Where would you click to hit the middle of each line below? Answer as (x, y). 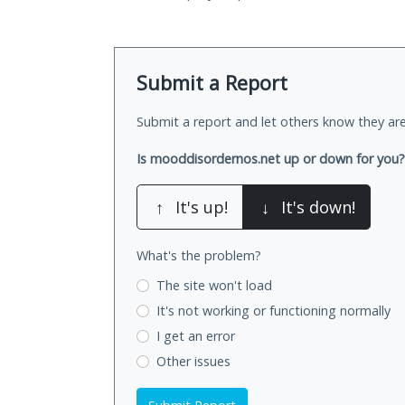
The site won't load (214, 286)
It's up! (202, 207)
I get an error (195, 335)
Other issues (193, 361)
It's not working (204, 311)
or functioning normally (321, 311)
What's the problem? (199, 256)
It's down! (318, 207)
